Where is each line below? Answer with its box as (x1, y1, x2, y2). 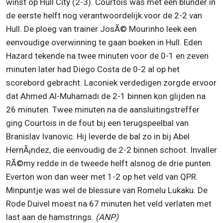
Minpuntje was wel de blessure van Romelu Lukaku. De (6, 185, 208, 195)
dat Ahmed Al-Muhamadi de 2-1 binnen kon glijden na (6, 91, 206, 101)
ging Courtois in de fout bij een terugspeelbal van (6, 117, 189, 128)
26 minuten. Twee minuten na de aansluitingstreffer (6, 104, 200, 114)
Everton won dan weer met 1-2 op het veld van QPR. (6, 171, 198, 182)
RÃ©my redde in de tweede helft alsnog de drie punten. (6, 158, 213, 168)
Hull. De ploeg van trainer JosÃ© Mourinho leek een (6, 23, 197, 34)
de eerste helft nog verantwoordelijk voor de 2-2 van (6, 10, 202, 20)
